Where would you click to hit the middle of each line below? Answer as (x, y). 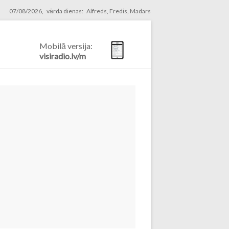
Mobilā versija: (66, 46)
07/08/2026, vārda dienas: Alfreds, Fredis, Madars (80, 11)
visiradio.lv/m (63, 56)
